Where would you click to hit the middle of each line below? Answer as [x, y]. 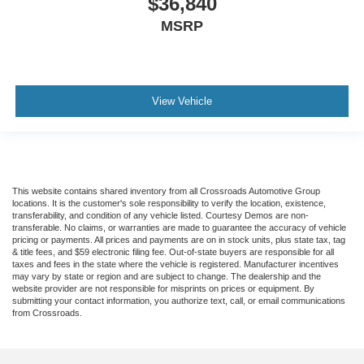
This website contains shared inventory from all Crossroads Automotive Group [166, 191]
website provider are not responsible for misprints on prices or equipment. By [163, 289]
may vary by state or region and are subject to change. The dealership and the [167, 277]
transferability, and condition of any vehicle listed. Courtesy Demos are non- [160, 216]
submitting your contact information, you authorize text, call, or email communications [179, 301]
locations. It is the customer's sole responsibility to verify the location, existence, [169, 204]
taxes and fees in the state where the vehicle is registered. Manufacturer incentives [175, 264]
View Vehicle [182, 101]
